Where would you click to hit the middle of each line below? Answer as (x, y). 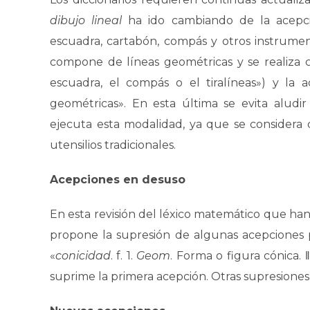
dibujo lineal (89, 20)
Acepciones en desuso (118, 180)
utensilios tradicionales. (113, 145)
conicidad (83, 256)
